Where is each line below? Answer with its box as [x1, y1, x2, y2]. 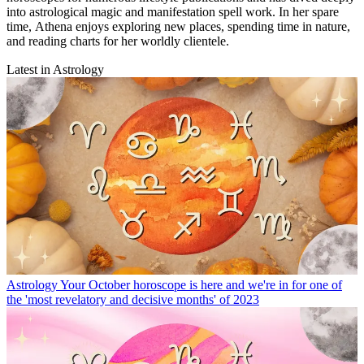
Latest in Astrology [6, 63, 104, 77]
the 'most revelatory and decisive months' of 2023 [6, 292, 259, 307]
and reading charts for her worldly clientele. [6, 34, 229, 49]
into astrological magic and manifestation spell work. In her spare [6, 5, 339, 19]
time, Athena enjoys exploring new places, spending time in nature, [6, 19, 350, 34]
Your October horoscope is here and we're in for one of [60, 278, 342, 292]
